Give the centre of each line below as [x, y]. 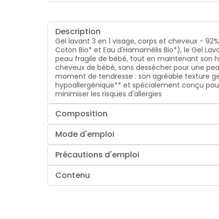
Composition [82, 113]
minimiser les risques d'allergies [109, 94]
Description [78, 31]
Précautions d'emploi [98, 154]
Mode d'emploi [85, 134]
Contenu [73, 175]
